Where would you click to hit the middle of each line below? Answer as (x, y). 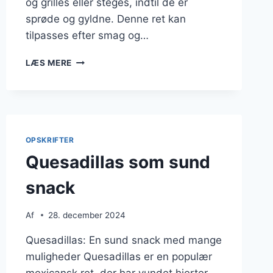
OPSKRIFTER (50, 140)
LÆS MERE (49, 63)
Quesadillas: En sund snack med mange (123, 240)
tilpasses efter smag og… (87, 36)
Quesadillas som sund (118, 162)
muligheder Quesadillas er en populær (119, 256)
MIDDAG (90, 98)
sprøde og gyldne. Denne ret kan (105, 19)
